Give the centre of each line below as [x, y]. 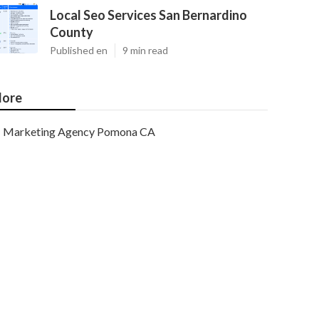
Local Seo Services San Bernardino [148, 15]
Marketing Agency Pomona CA [79, 131]
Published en [79, 50]
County [72, 32]
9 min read [145, 50]
